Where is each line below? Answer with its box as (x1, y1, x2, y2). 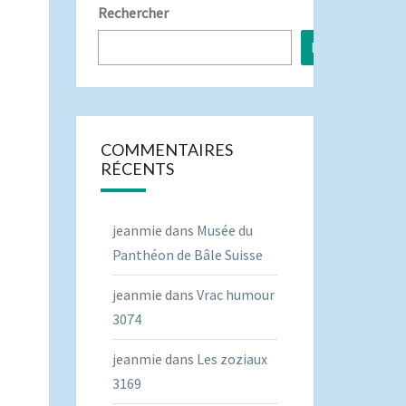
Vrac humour (196, 285, 275, 304)
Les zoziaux (196, 350, 267, 368)
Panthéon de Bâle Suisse (111, 246, 263, 264)
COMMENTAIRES (100, 140, 233, 159)
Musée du (196, 221, 253, 239)
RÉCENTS (100, 159, 174, 179)
